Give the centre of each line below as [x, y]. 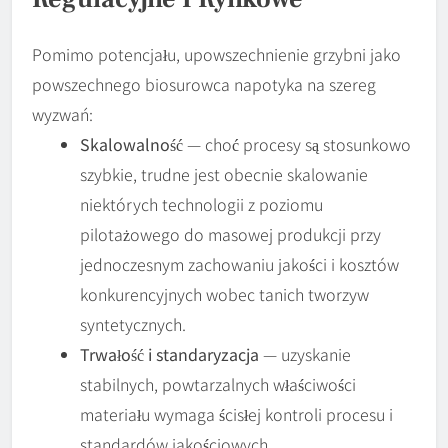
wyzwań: [62, 114]
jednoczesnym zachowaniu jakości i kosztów [239, 264]
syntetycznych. [133, 324]
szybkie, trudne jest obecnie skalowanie [224, 174]
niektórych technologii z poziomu [201, 204]
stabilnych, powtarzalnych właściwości [218, 384]
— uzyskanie [305, 354]
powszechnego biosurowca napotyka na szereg [204, 84]
